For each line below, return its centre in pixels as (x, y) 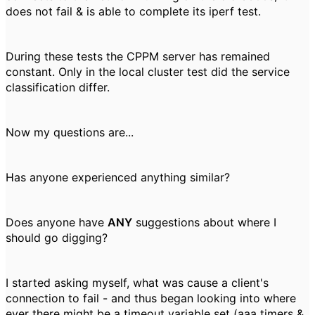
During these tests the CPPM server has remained (138, 56)
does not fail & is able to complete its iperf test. (133, 11)
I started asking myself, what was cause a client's (137, 283)
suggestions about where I (204, 222)
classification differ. (58, 87)
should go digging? (57, 238)
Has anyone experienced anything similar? (118, 177)
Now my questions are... (70, 132)
